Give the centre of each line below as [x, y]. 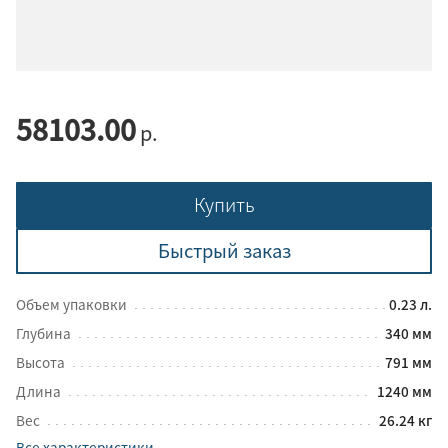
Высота [42, 361]
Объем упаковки [73, 303]
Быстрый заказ [224, 250]
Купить [224, 204]
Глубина [45, 332]
